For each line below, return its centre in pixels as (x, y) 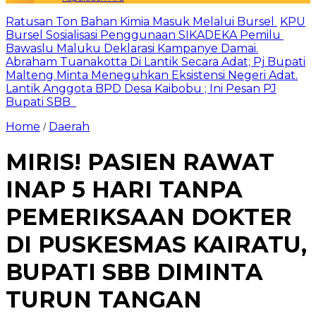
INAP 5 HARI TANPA (124, 190)
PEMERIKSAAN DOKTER (149, 217)
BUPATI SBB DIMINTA (134, 272)
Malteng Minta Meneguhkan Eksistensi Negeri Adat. (152, 75)
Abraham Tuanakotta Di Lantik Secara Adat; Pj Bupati (156, 62)
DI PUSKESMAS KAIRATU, (156, 245)
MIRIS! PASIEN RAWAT (140, 162)
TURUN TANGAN (104, 300)
